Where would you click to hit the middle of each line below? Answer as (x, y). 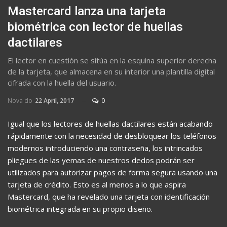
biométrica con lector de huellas (95, 27)
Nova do (21, 100)
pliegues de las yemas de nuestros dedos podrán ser (101, 160)
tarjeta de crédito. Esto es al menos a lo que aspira (97, 184)
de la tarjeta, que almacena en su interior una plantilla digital (111, 71)
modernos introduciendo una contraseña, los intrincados (105, 148)
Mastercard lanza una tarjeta (87, 11)
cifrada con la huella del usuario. (62, 82)
